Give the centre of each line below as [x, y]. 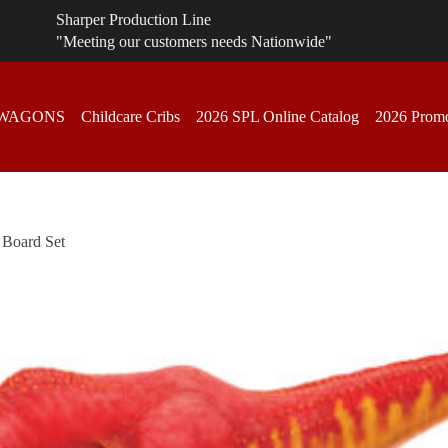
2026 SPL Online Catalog [277, 116]
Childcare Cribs [130, 116]
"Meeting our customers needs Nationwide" [194, 42]
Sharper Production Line [133, 19]
